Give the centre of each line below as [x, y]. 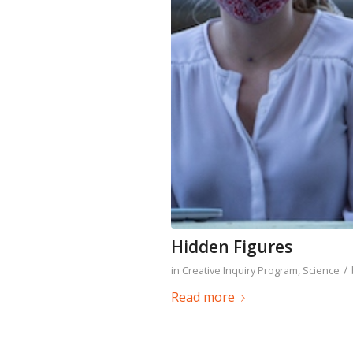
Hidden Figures [232, 246]
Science [321, 270]
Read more [203, 297]
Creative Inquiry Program [240, 270]
